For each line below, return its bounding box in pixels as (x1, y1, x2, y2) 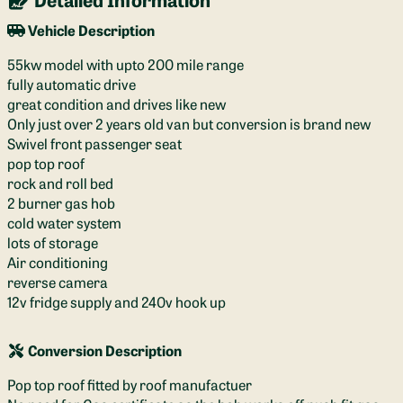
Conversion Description (25, 340, 182, 361)
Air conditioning (7, 252, 108, 273)
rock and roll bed (7, 173, 113, 193)
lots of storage (7, 232, 98, 253)
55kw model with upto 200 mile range (7, 54, 244, 75)
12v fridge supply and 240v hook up (7, 291, 226, 312)
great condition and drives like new (7, 94, 226, 114)
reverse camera (7, 272, 108, 292)
